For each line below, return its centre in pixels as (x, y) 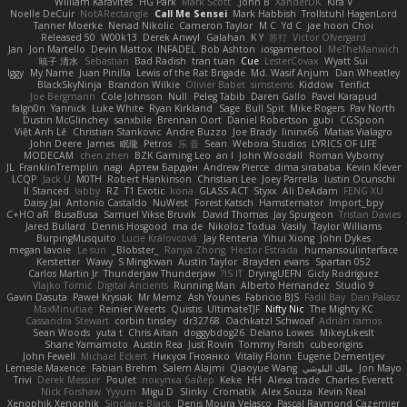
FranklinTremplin (59, 168)
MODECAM (49, 156)
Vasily (294, 227)
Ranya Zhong (195, 250)
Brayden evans (276, 262)
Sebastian (106, 61)
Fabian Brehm (124, 368)
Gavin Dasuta (36, 298)
